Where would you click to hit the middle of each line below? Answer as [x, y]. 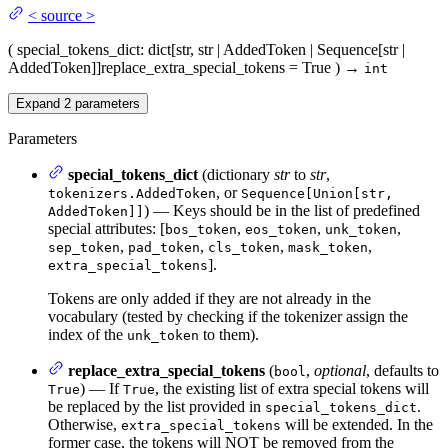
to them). [229, 334]
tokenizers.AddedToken [132, 193]
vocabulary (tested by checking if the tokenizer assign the [228, 316]
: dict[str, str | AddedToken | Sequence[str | [272, 49]
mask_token [328, 247]
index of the [87, 334]
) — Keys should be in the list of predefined [282, 210]
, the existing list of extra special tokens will [292, 388]
